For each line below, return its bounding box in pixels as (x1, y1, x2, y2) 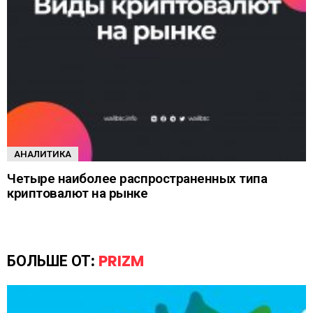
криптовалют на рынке (7, 183, 148, 203)
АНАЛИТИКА (14, 147, 71, 161)
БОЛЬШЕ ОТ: (7, 250, 99, 271)
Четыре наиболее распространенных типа (7, 168, 268, 188)
